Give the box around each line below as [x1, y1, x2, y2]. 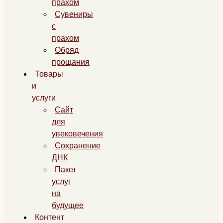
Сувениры [55, 8, 93, 20]
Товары [35, 68, 63, 80]
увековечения [52, 127, 103, 140]
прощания [52, 56, 90, 68]
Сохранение [55, 139, 101, 152]
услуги [32, 92, 56, 104]
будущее [52, 199, 84, 212]
